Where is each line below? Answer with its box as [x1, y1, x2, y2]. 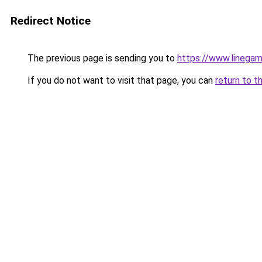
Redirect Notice [11, 14, 91, 27]
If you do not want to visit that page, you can [25, 75, 215, 86]
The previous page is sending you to [25, 53, 177, 64]
